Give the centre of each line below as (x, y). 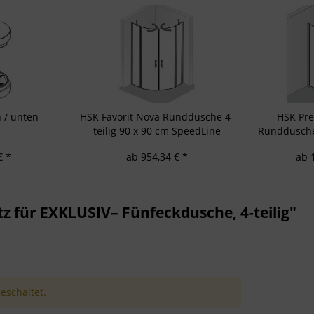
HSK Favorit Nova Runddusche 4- (157, 117)
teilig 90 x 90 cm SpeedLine (157, 131)
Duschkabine (157, 145)
